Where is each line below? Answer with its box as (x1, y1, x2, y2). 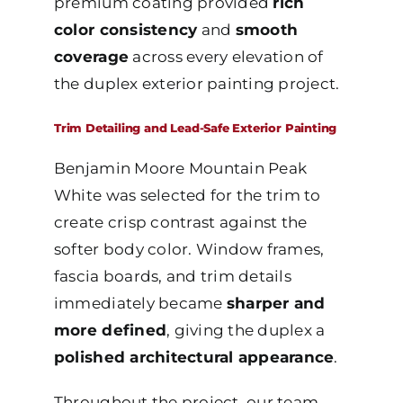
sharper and (226, 294, 326, 313)
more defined (53, 321, 167, 340)
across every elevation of (129, 48, 324, 67)
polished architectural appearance (53, 348, 335, 367)
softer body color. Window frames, (53, 240, 325, 259)
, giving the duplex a (166, 321, 326, 340)
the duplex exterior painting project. (53, 75, 340, 94)
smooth (235, 21, 299, 40)
